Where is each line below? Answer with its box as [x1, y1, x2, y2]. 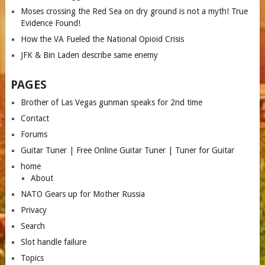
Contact [20, 114, 49, 123]
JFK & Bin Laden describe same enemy [20, 50, 158, 60]
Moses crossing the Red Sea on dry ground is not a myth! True [20, 7, 248, 16]
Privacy [20, 205, 47, 215]
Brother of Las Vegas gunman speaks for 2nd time [20, 98, 202, 107]
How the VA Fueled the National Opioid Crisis [20, 34, 184, 44]
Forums [20, 130, 47, 139]
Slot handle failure [20, 237, 86, 247]
